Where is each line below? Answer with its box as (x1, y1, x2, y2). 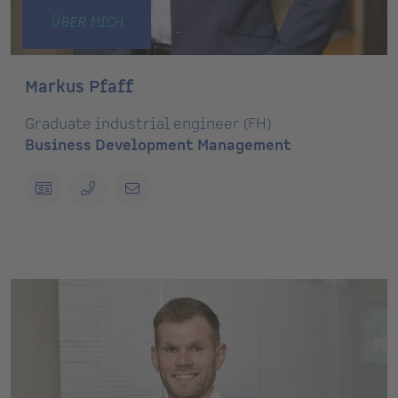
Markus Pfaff (25, 76, 133, 99)
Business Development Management (25, 135, 291, 155)
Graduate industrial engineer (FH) (25, 114, 271, 134)
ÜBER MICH (50, 12, 123, 32)
